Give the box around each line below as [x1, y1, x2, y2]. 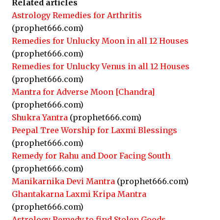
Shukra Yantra [12, 112, 68, 122]
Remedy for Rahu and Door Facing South [12, 151, 170, 161]
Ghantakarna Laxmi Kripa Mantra [12, 189, 146, 199]
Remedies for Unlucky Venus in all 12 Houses [12, 61, 190, 71]
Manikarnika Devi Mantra [12, 176, 115, 186]
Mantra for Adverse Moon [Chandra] [12, 87, 155, 97]
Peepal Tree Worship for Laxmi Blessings [12, 125, 177, 135]
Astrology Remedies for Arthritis [12, 10, 142, 20]
